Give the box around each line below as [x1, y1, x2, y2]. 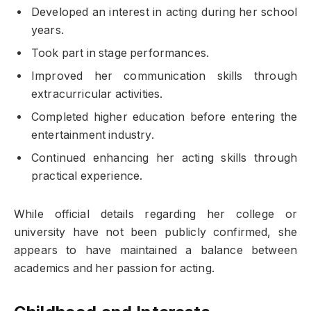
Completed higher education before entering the [31, 110, 297, 124]
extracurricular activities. [31, 87, 163, 101]
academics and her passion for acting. [14, 261, 215, 275]
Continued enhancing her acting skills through [31, 151, 297, 165]
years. [31, 23, 64, 37]
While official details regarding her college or [14, 207, 297, 221]
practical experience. [31, 169, 143, 183]
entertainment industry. [31, 128, 154, 142]
